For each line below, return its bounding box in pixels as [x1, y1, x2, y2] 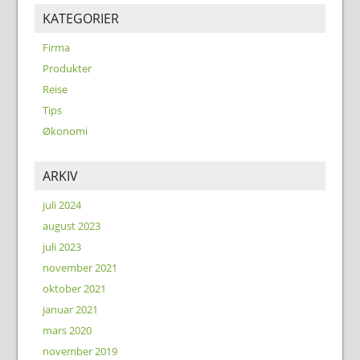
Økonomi [42, 124, 88, 139]
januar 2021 [42, 302, 98, 317]
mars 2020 [42, 323, 92, 338]
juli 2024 [42, 198, 81, 213]
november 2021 [42, 260, 117, 276]
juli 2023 [42, 239, 81, 255]
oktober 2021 [42, 281, 106, 297]
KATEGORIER [42, 10, 119, 28]
